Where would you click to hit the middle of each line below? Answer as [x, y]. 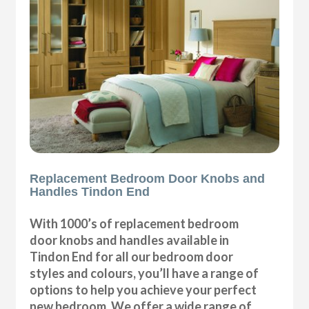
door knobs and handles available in [130, 240]
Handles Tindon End [90, 191]
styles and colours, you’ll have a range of [144, 273]
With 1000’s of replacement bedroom [134, 223]
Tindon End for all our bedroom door [132, 256]
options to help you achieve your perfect [143, 289]
